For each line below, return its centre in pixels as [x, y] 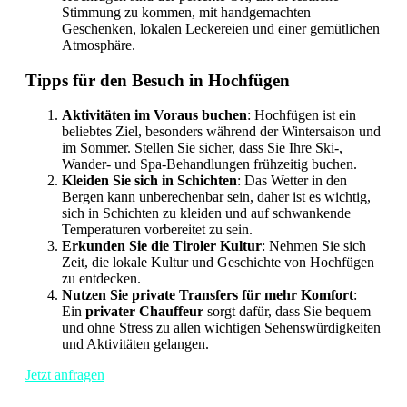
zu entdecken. [101, 279]
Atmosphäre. [99, 45]
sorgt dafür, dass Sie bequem [287, 312]
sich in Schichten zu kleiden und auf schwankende [206, 213]
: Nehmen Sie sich [314, 246]
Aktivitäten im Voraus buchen [154, 115]
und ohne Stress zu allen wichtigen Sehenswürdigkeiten [221, 328]
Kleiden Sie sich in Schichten [149, 181]
